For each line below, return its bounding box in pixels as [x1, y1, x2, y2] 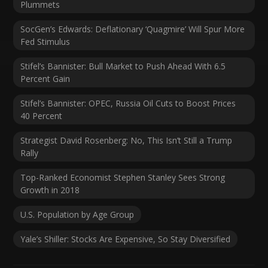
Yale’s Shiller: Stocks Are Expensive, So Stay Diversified [20, 233, 231, 245]
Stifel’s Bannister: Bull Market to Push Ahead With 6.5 [20, 60, 226, 72]
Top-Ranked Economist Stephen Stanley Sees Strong [20, 171, 226, 183]
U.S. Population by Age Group [20, 208, 135, 220]
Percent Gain [20, 72, 71, 84]
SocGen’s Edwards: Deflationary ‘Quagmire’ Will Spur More [20, 23, 245, 35]
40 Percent [20, 109, 63, 121]
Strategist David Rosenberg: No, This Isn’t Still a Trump [20, 134, 233, 146]
